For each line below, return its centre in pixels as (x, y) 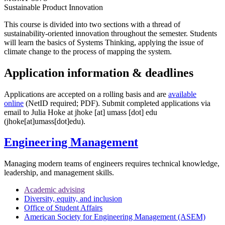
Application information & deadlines (99, 73)
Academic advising (54, 190)
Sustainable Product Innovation (53, 7)
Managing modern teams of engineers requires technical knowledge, (112, 164)
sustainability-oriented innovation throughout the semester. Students (110, 33)
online (14, 103)
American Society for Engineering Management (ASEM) (115, 217)
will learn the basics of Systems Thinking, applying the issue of (104, 42)
